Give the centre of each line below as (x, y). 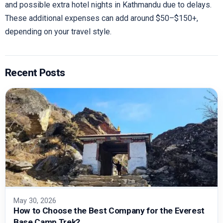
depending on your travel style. (58, 31)
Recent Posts (35, 72)
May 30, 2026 (35, 201)
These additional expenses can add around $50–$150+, (102, 18)
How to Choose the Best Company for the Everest (109, 211)
